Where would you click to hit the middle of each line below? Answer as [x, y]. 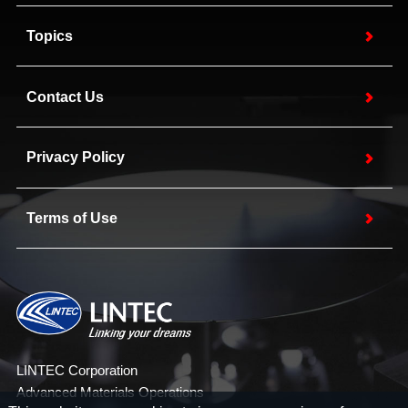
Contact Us [66, 96]
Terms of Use [72, 217]
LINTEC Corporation [76, 371]
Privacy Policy [76, 157]
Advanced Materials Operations [110, 393]
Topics [50, 35]
